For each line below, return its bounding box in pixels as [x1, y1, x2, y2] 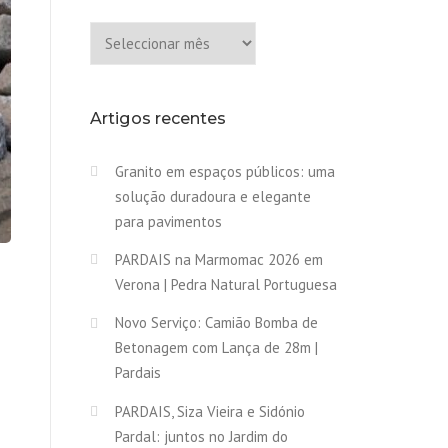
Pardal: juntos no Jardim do [115, 426, 288, 446]
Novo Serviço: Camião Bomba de [115, 313, 318, 333]
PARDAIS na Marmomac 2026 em [115, 249, 323, 269]
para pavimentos [115, 211, 222, 231]
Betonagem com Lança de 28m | [115, 338, 318, 358]
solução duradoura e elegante [115, 186, 311, 206]
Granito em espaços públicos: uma [115, 161, 335, 181]
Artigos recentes [90, 108, 227, 128]
